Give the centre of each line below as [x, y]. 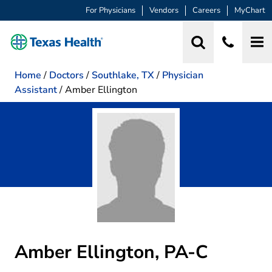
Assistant [36, 90]
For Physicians [110, 11]
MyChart [250, 11]
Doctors [66, 75]
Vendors [164, 11]
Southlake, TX [123, 75]
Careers [206, 11]
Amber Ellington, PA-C [111, 252]
